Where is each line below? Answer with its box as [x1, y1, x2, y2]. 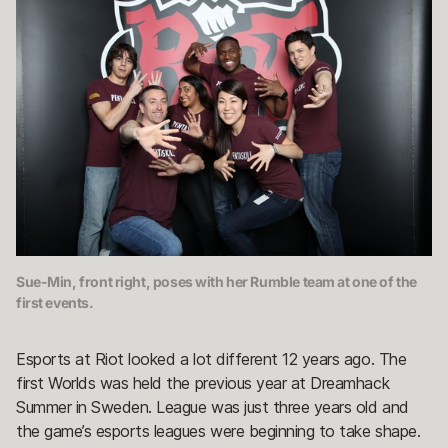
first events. [16, 293, 94, 311]
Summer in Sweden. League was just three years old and [16, 396, 409, 417]
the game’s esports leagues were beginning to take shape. [16, 420, 425, 441]
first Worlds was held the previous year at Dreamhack [16, 372, 390, 393]
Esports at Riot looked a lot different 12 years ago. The [16, 348, 407, 369]
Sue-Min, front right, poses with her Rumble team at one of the [16, 272, 417, 290]
